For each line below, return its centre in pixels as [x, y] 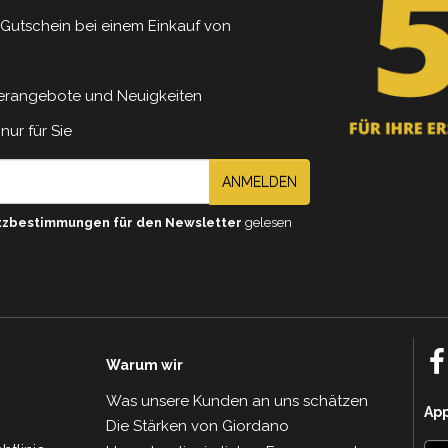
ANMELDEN [259, 181]
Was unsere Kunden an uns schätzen [236, 400]
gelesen [266, 222]
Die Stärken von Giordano [197, 425]
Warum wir [144, 364]
